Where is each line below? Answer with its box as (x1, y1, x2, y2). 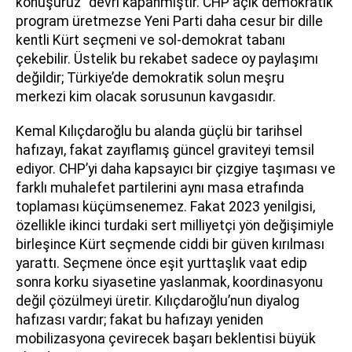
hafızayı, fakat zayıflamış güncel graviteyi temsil (16, 141, 314, 158)
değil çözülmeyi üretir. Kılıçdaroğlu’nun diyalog (16, 292, 299, 309)
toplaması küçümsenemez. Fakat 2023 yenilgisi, (16, 198, 315, 214)
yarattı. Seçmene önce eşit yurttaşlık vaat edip (16, 255, 307, 271)
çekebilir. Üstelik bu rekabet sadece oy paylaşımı (16, 50, 318, 67)
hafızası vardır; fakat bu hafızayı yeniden (16, 311, 263, 328)
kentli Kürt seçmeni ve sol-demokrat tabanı (16, 31, 285, 48)
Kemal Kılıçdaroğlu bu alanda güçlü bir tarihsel (16, 123, 302, 139)
